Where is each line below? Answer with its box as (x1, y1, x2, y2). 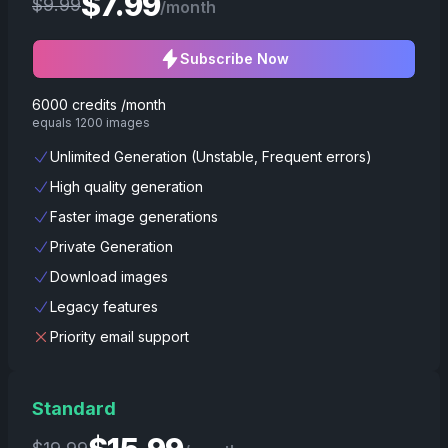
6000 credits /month (32, 96, 166, 113)
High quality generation (50, 178, 203, 195)
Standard (32, 398, 116, 419)
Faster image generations (50, 208, 218, 225)
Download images (50, 268, 168, 285)
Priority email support (50, 328, 189, 345)
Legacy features (50, 298, 158, 315)
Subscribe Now (179, 50, 289, 67)
